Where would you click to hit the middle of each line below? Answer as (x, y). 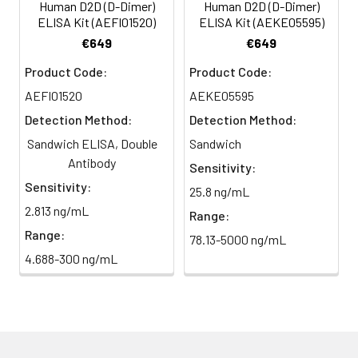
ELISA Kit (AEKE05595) (261, 22)
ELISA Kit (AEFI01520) (97, 22)
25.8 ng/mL (219, 191)
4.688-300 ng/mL (71, 258)
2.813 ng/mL (57, 210)
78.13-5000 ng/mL (238, 239)
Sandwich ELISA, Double (92, 143)
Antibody (92, 162)
